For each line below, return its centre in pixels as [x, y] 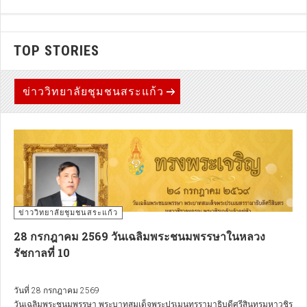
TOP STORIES [57, 51]
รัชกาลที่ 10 [42, 253]
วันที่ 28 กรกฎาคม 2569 [57, 291]
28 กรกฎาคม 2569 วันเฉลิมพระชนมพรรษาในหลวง [139, 236]
